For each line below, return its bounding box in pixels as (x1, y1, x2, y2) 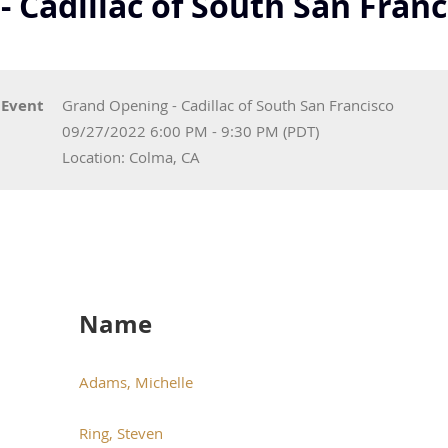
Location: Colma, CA (62, 147, 200, 167)
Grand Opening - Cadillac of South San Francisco (62, 95, 394, 115)
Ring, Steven (79, 423, 163, 443)
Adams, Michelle (79, 372, 193, 392)
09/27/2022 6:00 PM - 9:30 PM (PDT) (62, 121, 319, 141)
